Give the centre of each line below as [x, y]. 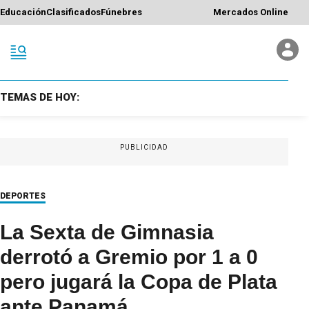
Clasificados [73, 12]
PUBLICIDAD [144, 147]
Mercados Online [251, 12]
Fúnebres [121, 12]
